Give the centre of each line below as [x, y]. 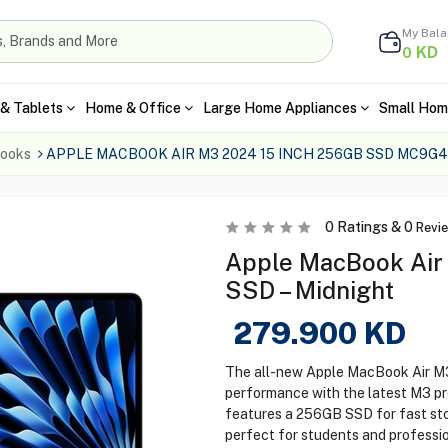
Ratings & [368, 227]
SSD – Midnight [309, 290]
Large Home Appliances [279, 107]
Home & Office [132, 107]
